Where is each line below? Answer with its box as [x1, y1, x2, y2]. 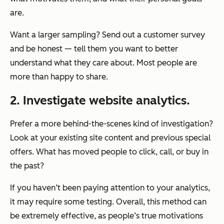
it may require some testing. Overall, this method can [10, 197, 206, 207]
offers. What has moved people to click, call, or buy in [10, 147, 208, 157]
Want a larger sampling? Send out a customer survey [10, 30, 205, 40]
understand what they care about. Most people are [10, 58, 197, 68]
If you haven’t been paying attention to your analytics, [10, 183, 210, 193]
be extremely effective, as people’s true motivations [10, 211, 203, 221]
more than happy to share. [10, 72, 108, 82]
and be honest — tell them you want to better [10, 44, 178, 54]
